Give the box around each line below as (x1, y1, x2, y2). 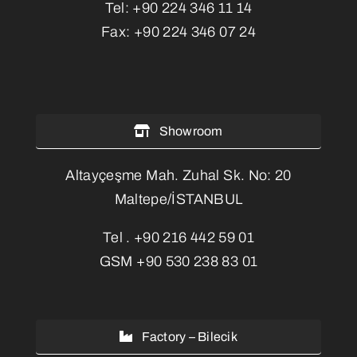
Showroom (159, 124, 223, 138)
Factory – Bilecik (141, 329, 237, 343)
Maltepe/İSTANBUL (114, 190, 243, 207)
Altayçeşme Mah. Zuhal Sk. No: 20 (65, 167, 292, 183)
